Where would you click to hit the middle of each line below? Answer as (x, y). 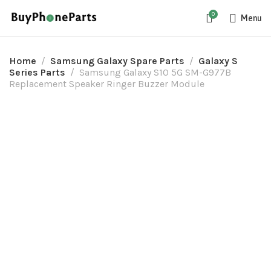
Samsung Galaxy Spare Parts (117, 61)
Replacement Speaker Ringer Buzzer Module (107, 84)
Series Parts (37, 72)
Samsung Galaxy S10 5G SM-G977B (155, 72)
